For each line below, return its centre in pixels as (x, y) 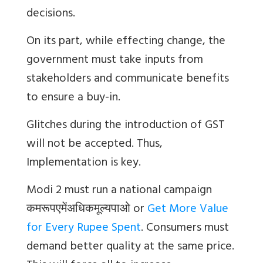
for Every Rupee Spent (84, 229)
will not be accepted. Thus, (95, 145)
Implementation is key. (84, 164)
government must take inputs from (115, 61)
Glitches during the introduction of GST (126, 126)
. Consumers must (185, 229)
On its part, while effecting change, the (126, 42)
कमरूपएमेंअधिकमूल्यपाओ (78, 210)
